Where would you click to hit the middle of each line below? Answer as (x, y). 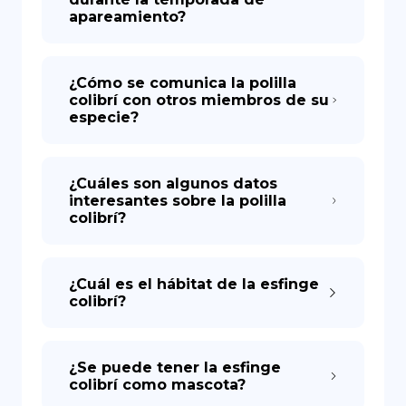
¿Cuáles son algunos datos (173, 184)
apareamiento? (127, 17)
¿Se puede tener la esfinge (175, 367)
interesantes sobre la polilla (178, 201)
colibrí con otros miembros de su (199, 100)
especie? (104, 117)
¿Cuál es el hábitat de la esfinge (194, 284)
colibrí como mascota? (157, 385)
